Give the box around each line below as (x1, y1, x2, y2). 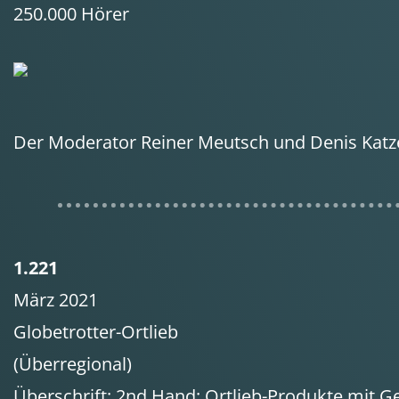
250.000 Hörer (13, 2, 129, 26)
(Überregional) (13, 352, 132, 376)
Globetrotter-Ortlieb (13, 320, 178, 344)
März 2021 (13, 288, 98, 312)
